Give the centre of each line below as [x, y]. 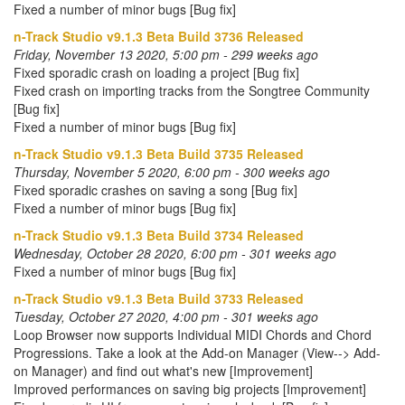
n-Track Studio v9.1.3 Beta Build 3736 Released [159, 36]
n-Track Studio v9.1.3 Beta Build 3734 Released [159, 235]
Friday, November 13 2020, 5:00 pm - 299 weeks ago [166, 54]
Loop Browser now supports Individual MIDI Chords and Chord [193, 334]
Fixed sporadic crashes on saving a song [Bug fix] [155, 190]
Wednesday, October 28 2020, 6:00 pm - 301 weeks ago [175, 253]
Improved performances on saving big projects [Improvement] [190, 389]
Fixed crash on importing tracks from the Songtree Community [192, 90]
